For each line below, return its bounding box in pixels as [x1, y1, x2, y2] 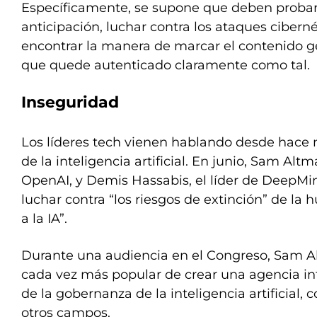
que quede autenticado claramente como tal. [21, 57, 310, 73]
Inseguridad [21, 93, 119, 112]
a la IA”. [21, 211, 67, 226]
